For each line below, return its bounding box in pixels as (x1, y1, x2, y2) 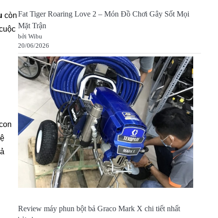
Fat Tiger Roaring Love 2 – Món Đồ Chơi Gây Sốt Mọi (18, 10, 189, 19)
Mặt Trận (18, 21, 46, 31)
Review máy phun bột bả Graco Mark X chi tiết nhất (18, 204, 180, 214)
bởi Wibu (18, 33, 42, 40)
